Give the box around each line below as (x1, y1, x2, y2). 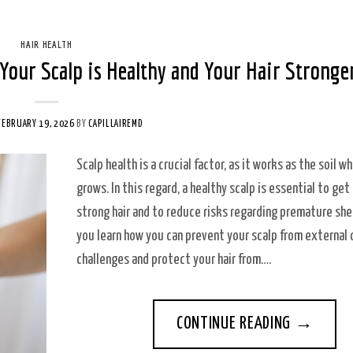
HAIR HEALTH (20, 38, 72, 51)
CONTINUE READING (176, 314, 295, 333)
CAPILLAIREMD (88, 119, 143, 130)
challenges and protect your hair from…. (76, 253, 272, 268)
